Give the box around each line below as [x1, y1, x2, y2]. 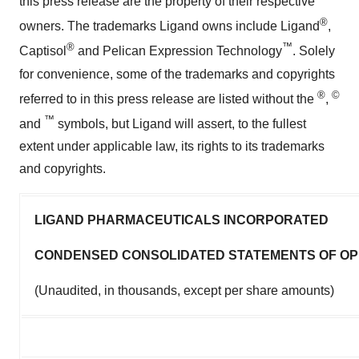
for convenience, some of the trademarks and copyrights [19, 67, 335, 81]
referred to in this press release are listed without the [19, 91, 317, 106]
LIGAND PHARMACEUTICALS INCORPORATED [34, 213, 329, 228]
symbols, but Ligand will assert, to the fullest [54, 117, 306, 131]
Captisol [19, 44, 67, 58]
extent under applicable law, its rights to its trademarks [19, 139, 325, 154]
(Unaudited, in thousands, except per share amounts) [34, 284, 334, 298]
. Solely [292, 44, 335, 58]
